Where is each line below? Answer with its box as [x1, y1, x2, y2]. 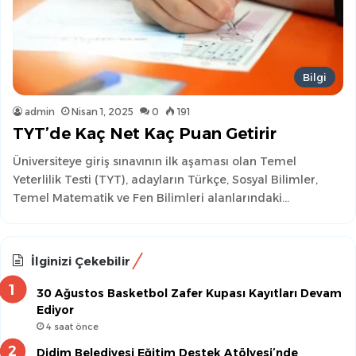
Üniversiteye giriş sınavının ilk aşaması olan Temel [13, 153, 296, 168]
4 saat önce [46, 320, 99, 332]
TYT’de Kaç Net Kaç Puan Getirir [13, 123, 277, 143]
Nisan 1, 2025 [72, 105, 133, 118]
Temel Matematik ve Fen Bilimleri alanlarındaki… [13, 190, 289, 205]
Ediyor [37, 302, 74, 317]
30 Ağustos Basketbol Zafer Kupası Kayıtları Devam [37, 285, 342, 300]
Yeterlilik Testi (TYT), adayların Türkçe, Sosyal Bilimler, [13, 172, 318, 187]
